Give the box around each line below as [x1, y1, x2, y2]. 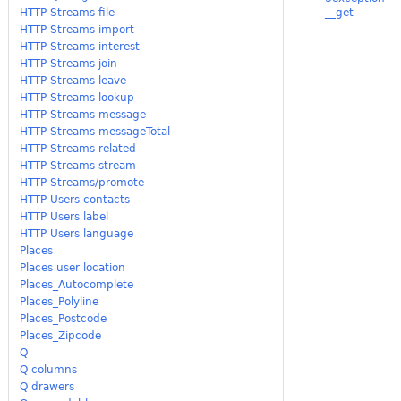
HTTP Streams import [20, 22, 135, 36]
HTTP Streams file [20, 5, 115, 19]
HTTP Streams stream [20, 158, 137, 172]
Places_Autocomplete [20, 277, 134, 291]
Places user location [20, 260, 126, 274]
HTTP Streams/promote [20, 175, 145, 189]
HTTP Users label [20, 209, 109, 223]
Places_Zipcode [20, 328, 102, 342]
